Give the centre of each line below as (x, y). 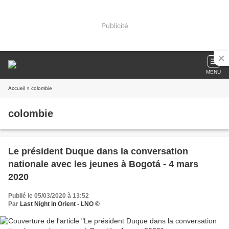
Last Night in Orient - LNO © (60, 204)
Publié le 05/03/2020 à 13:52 (49, 196)
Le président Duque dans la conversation (98, 151)
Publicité (114, 25)
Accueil (17, 88)
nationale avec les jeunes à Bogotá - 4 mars (103, 164)
